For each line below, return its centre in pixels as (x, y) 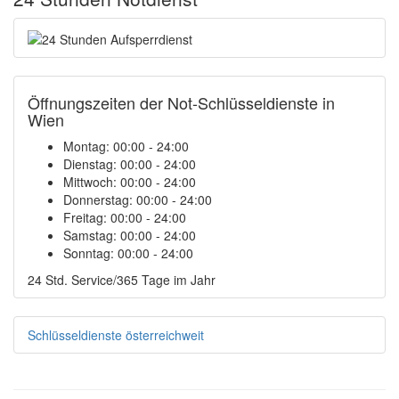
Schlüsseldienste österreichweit (116, 334)
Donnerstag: (100, 199)
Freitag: (87, 217)
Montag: (88, 146)
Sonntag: (90, 252)
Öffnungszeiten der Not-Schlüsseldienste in (181, 102)
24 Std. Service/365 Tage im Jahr (122, 279)
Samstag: (92, 235)
